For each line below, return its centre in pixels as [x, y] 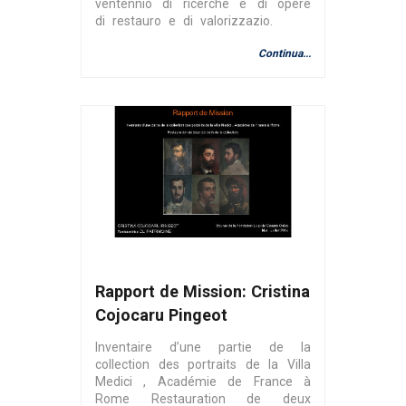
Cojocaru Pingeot [161, 314]
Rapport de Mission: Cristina [203, 291]
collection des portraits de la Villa [203, 364]
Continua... [285, 53]
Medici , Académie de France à [203, 381]
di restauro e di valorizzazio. [184, 20]
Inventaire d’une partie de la [203, 347]
